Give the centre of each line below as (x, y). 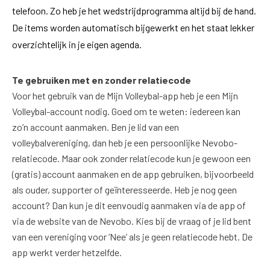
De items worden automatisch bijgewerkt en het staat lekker (133, 27)
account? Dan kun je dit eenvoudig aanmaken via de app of (129, 205)
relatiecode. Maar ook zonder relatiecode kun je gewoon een (131, 158)
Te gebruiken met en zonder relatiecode (102, 80)
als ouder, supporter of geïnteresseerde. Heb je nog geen (124, 190)
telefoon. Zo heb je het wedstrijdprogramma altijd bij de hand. (134, 11)
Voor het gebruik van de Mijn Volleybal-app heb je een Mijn (125, 96)
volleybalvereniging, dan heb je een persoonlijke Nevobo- (125, 143)
